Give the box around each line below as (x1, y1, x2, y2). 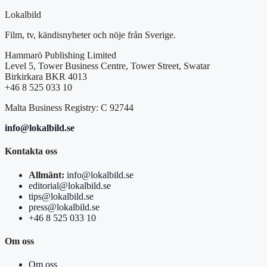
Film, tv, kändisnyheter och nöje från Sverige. (5, 30, 176, 41)
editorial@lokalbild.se (29, 180, 111, 191)
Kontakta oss (5, 146, 57, 157)
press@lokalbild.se (29, 201, 100, 212)
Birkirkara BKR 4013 (5, 72, 87, 82)
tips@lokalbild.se (29, 191, 94, 201)
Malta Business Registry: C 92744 (5, 103, 133, 113)
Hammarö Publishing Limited (5, 50, 116, 61)
